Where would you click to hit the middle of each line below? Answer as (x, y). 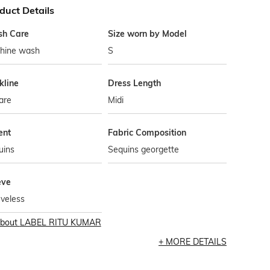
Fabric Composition (147, 133)
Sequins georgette (144, 149)
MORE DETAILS (196, 242)
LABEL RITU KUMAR (60, 222)
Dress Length (135, 83)
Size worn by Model (148, 34)
